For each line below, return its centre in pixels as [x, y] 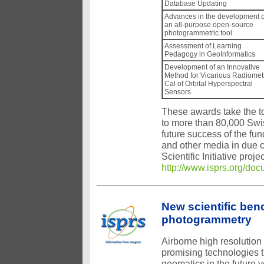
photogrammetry [207, 220]
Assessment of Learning [203, 46]
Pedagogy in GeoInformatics [210, 54]
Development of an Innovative [212, 67]
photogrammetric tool [198, 33]
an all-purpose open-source [209, 25]
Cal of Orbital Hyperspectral [209, 84]
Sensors [178, 92]
